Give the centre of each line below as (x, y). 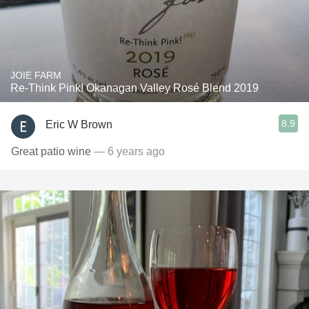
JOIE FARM (36, 75)
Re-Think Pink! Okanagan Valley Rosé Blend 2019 (134, 88)
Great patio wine (51, 151)
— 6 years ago (128, 151)
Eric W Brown (79, 124)
